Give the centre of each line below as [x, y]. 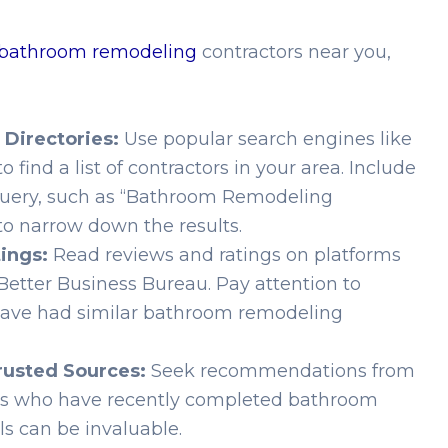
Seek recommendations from [280, 370]
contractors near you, [294, 52]
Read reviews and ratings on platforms [224, 254]
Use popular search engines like [265, 138]
